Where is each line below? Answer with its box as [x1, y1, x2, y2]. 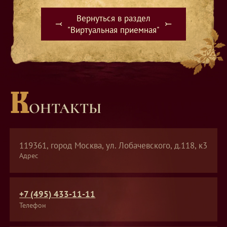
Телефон [19, 200, 47, 210]
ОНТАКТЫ [29, 100, 102, 118]
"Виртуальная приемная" [67, 24, 160, 35]
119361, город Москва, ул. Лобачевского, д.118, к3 [19, 139, 208, 151]
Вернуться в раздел [77, 12, 150, 24]
